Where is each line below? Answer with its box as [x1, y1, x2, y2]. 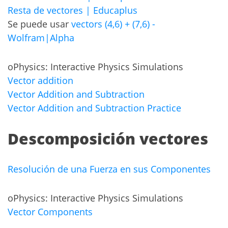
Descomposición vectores [8, 128, 208, 150]
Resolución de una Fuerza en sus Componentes [8, 163, 211, 176]
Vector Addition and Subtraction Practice [8, 102, 181, 115]
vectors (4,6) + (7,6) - [71, 18, 155, 31]
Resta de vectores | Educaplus [8, 4, 137, 17]
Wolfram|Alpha [8, 32, 74, 44]
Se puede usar [8, 18, 71, 31]
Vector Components [8, 206, 93, 218]
